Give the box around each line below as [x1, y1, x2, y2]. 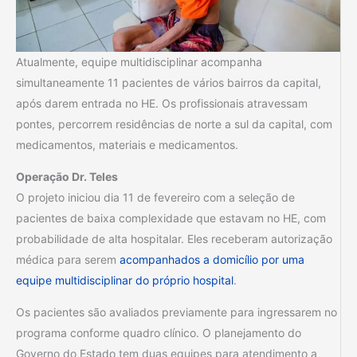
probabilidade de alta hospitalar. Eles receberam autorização [16, 231, 332, 245]
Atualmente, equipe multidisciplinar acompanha [16, 54, 262, 69]
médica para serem [16, 252, 120, 266]
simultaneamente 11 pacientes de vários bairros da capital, [16, 75, 321, 89]
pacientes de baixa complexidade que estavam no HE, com [16, 210, 326, 225]
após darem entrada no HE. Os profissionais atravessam [16, 96, 308, 110]
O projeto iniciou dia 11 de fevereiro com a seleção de [16, 190, 295, 204]
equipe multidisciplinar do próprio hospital [16, 273, 233, 287]
